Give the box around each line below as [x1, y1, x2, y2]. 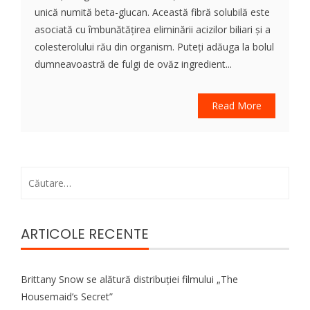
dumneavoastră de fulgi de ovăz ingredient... [35, 57, 232, 71]
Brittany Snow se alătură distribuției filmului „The [21, 272, 238, 286]
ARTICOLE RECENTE [21, 224, 149, 244]
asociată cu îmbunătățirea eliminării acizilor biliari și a [35, 22, 271, 36]
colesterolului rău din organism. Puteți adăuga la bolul [35, 39, 274, 53]
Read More [212, 98, 262, 112]
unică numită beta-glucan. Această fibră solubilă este [35, 5, 270, 19]
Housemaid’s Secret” [21, 289, 113, 303]
